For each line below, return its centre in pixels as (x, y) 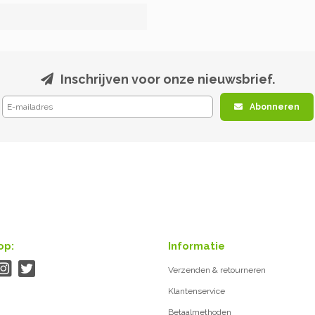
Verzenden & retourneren (217, 270)
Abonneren (274, 107)
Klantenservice (197, 291)
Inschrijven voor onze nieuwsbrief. (167, 79)
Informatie (197, 246)
